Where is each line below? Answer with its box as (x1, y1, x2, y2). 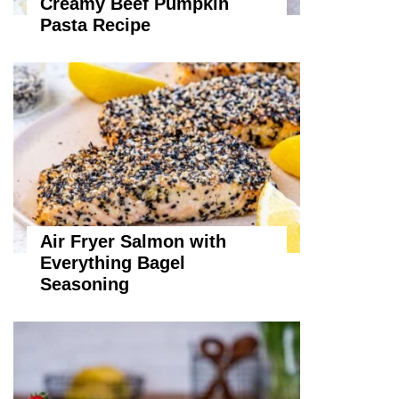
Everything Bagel (40, 253, 185, 273)
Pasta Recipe (40, 15, 151, 36)
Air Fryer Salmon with (40, 232, 226, 252)
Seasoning (40, 274, 129, 295)
